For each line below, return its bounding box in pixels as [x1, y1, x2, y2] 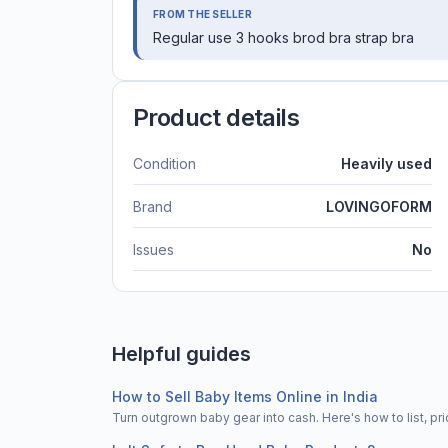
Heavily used [341, 154, 432, 172]
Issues [133, 240, 174, 258]
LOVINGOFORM [326, 197, 432, 215]
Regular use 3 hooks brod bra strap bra [153, 28, 414, 46]
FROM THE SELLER [153, 7, 252, 20]
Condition [133, 154, 196, 172]
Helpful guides [112, 341, 251, 366]
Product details [133, 102, 299, 132]
